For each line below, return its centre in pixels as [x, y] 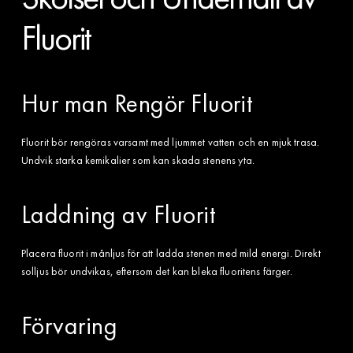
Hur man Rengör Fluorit [137, 103]
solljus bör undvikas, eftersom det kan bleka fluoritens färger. [156, 271]
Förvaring [69, 325]
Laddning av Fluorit [118, 214]
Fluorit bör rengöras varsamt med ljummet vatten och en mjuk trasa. [170, 141]
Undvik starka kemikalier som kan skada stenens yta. [138, 160]
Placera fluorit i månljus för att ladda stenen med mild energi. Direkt [171, 253]
